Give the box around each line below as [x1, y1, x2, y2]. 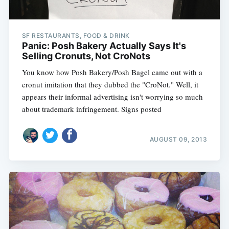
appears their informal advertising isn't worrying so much [21, 91, 203, 102]
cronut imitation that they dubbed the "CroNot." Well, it [21, 79, 198, 90]
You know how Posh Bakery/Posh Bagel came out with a [21, 67, 202, 78]
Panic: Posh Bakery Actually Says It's [21, 40, 186, 52]
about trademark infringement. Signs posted [21, 104, 162, 114]
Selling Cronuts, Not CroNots [21, 51, 150, 62]
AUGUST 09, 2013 [149, 135, 208, 143]
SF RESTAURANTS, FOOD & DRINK [21, 32, 130, 40]
